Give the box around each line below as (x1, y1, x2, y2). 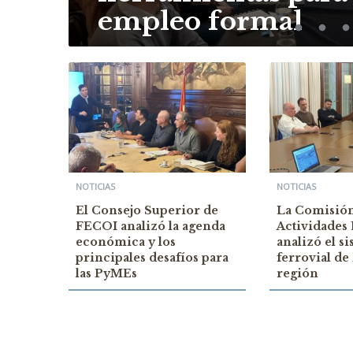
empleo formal (98, 6, 303, 37)
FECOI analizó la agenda (76, 219, 225, 233)
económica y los (76, 235, 176, 249)
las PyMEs (76, 266, 137, 281)
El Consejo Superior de (76, 203, 218, 217)
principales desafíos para (76, 251, 229, 265)
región (276, 266, 318, 281)
